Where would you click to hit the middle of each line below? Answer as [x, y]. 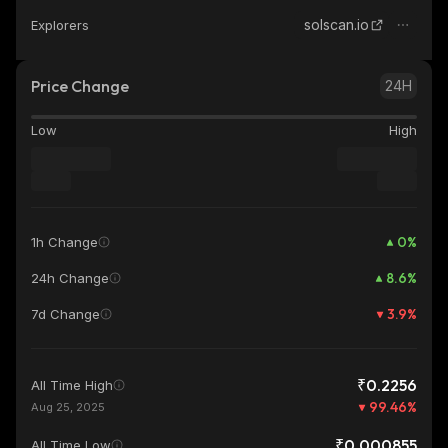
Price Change [80, 86]
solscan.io [336, 24]
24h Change [70, 278]
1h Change [64, 242]
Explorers [60, 25]
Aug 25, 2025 [68, 407]
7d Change [65, 314]
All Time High [72, 385]
